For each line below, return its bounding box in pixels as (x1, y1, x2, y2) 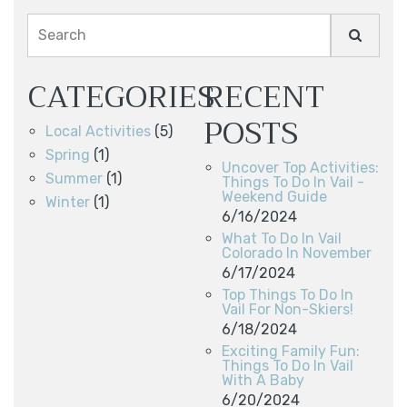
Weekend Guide (222, 187, 327, 205)
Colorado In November (222, 243, 372, 262)
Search (38, 25, 86, 44)
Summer (45, 169, 103, 187)
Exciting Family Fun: (222, 342, 360, 360)
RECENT (203, 69, 324, 124)
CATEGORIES (27, 69, 214, 124)
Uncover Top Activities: (222, 158, 379, 176)
